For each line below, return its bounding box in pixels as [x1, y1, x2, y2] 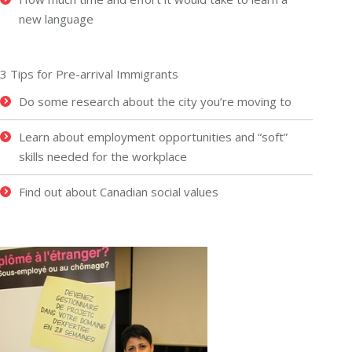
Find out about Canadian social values [19, 183, 218, 200]
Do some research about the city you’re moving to [19, 93, 291, 109]
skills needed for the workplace [19, 148, 187, 164]
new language [19, 10, 93, 27]
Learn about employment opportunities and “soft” [19, 128, 288, 145]
